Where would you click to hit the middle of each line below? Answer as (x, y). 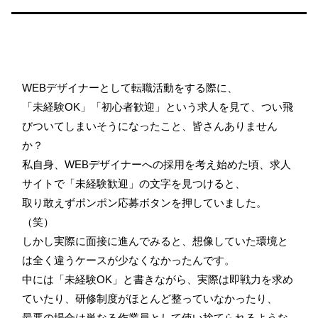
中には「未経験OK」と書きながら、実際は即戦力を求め (158, 279)
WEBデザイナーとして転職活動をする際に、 (130, 87)
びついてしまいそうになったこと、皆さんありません (150, 126)
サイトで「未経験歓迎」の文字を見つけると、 (134, 183)
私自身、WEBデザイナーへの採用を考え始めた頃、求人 (157, 164)
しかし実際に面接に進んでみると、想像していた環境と (155, 241)
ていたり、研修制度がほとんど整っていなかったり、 (150, 298)
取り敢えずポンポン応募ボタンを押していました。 (144, 202)
